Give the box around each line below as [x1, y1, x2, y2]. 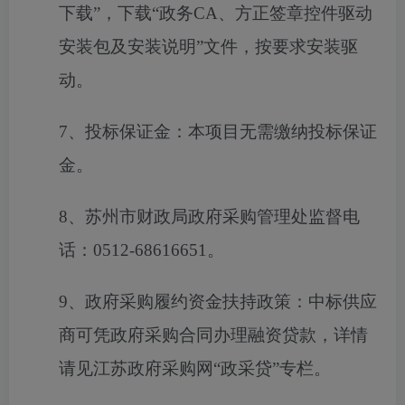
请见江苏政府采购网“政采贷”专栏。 [59, 359, 331, 378]
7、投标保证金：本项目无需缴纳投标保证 [59, 122, 377, 141]
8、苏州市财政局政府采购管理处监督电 [59, 207, 360, 226]
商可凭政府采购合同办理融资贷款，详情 [59, 325, 368, 344]
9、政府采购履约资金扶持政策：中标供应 [59, 292, 377, 311]
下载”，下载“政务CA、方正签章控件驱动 [59, 4, 372, 23]
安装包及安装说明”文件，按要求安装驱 [59, 37, 358, 56]
